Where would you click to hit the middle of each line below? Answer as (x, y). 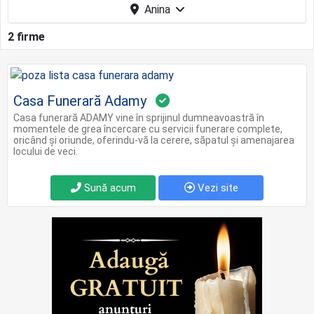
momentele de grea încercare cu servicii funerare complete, (148, 129)
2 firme (26, 37)
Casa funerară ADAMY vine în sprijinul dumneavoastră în (139, 118)
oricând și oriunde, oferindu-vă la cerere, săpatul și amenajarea (154, 140)
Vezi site (216, 188)
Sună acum (108, 188)
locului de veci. (46, 151)
